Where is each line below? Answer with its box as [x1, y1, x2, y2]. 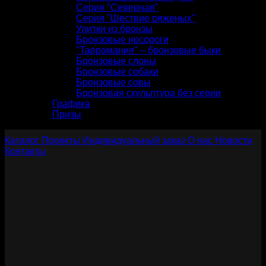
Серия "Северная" [76, 2, 159, 12]
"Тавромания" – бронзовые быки [76, 45, 221, 55]
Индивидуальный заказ [83, 135, 185, 145]
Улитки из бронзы [76, 23, 153, 34]
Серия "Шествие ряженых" [76, 12, 195, 23]
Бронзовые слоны [76, 55, 156, 66]
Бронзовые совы [76, 77, 151, 87]
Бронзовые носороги [76, 34, 169, 45]
